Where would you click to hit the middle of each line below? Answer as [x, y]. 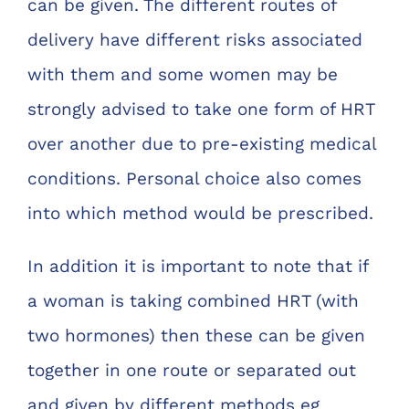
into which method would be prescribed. [200, 213]
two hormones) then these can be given [196, 335]
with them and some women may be [183, 74]
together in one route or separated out [192, 370]
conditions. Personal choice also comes [194, 178]
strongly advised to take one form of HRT [201, 109]
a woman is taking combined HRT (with [193, 300]
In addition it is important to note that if [198, 266]
